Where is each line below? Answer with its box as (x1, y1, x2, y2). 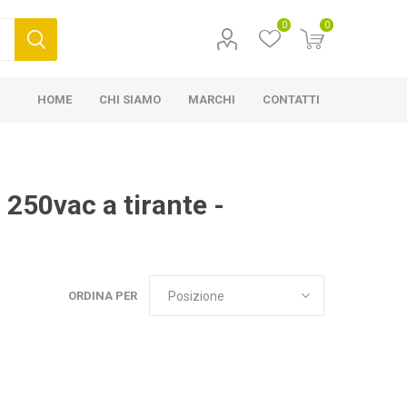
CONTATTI (263, 93, 321, 106)
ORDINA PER (68, 289, 138, 303)
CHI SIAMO (99, 93, 162, 106)
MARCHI (188, 93, 236, 106)
